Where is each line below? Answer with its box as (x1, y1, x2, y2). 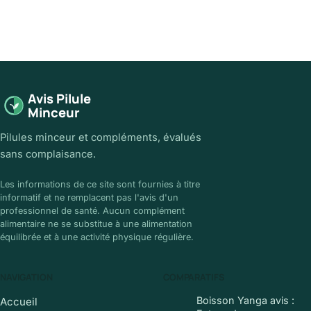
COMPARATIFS (163, 271, 224, 284)
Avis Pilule (28, 89, 91, 108)
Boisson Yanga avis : (196, 294, 294, 307)
